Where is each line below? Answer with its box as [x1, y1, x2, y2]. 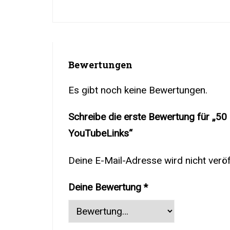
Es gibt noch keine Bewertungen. [68, 84, 207, 97]
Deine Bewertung [68, 181, 144, 194]
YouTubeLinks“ [68, 127, 132, 140]
